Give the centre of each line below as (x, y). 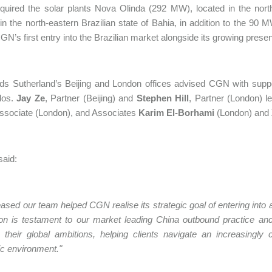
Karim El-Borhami (176, 113)
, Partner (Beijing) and (90, 98)
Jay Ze (31, 98)
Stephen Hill (163, 98)
